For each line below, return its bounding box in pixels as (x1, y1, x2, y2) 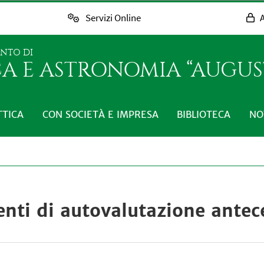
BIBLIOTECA (177, 108, 231, 120)
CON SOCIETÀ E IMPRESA (42, 108, 159, 120)
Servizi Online (85, 11, 141, 25)
